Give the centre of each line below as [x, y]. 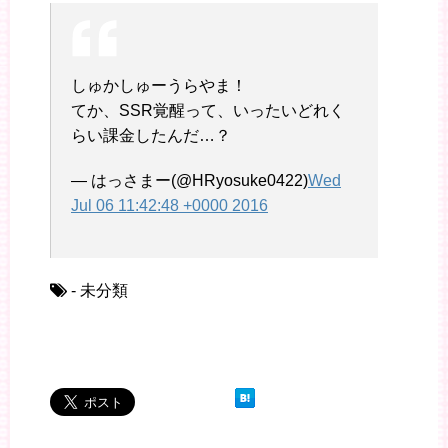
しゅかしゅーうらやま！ [159, 86]
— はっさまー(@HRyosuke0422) [189, 181]
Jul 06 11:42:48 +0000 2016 [169, 206]
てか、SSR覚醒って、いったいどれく [208, 111]
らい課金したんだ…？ [151, 136]
